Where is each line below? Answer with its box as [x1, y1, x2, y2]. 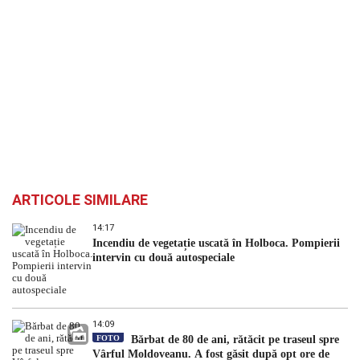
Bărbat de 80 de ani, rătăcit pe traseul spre [128, 333, 339, 346]
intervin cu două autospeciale [92, 252, 235, 264]
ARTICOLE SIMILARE [12, 191, 148, 209]
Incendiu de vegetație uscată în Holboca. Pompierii [92, 237, 340, 250]
